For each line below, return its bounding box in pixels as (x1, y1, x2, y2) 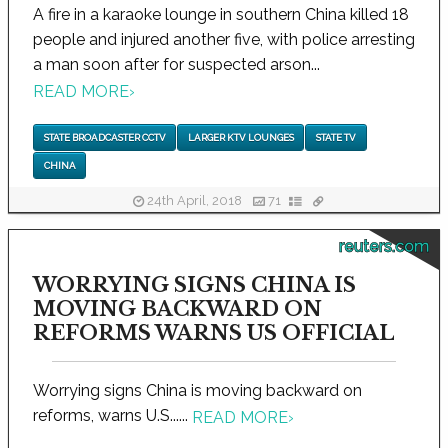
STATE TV (315, 131, 356, 143)
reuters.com (339, 237, 429, 257)
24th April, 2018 (144, 192, 245, 208)
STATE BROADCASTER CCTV (43, 131, 166, 143)
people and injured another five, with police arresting (33, 30, 415, 50)
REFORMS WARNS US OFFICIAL (33, 321, 395, 346)
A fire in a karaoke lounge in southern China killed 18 (33, 5, 409, 25)
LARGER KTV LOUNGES (187, 131, 294, 143)
